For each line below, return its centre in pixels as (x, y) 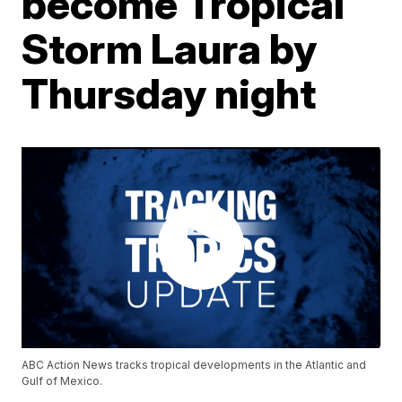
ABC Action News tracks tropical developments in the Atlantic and (194, 365)
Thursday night (169, 93)
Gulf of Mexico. (62, 381)
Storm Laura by (170, 48)
